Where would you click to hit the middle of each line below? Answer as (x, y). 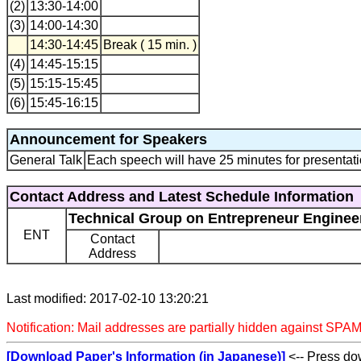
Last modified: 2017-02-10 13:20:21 (108, 299)
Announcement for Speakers (108, 139)
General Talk (46, 160)
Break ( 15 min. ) (150, 45)
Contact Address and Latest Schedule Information (182, 197)
